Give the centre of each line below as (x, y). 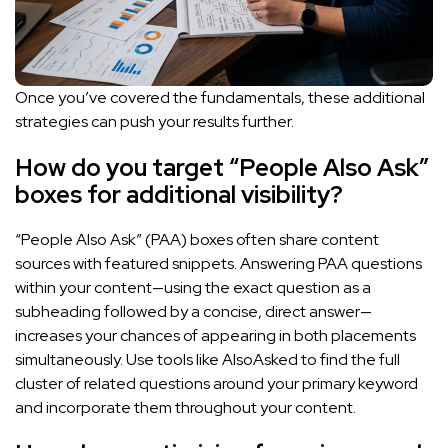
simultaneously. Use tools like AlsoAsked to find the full (207, 359)
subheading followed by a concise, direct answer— (193, 311)
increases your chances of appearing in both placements (215, 335)
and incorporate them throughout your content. (185, 407)
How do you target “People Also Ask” (222, 167)
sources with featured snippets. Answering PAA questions (218, 263)
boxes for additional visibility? (179, 194)
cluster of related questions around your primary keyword (216, 383)
